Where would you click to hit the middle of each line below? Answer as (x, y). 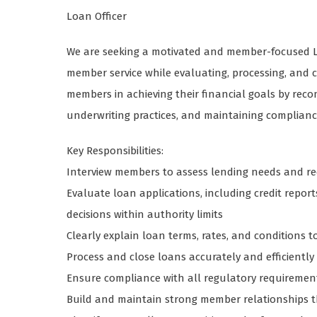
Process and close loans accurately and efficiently (191, 257)
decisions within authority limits (145, 215)
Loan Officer (97, 17)
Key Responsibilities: (115, 151)
